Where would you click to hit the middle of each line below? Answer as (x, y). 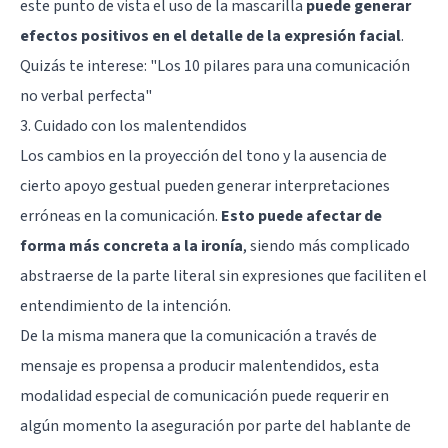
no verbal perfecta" (86, 95)
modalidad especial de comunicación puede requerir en (204, 395)
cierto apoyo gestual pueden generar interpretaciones (205, 185)
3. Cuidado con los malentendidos (133, 125)
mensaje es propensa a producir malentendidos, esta (199, 365)
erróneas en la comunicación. (120, 215)
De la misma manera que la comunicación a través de (198, 335)
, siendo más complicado (326, 245)
